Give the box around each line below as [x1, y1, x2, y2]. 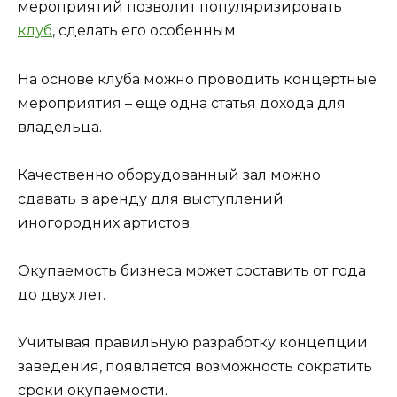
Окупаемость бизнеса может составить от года [18, 261, 366, 279]
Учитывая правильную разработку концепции [18, 334, 368, 352]
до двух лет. [18, 285, 105, 303]
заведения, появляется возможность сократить [18, 358, 372, 376]
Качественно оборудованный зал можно [18, 166, 321, 183]
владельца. [18, 118, 102, 136]
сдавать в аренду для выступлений [18, 190, 284, 207]
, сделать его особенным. [52, 22, 238, 40]
